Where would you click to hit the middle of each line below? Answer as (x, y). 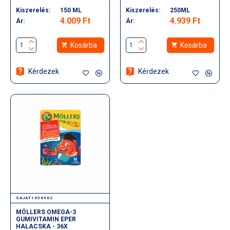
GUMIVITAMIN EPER (46, 219)
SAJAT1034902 (34, 198)
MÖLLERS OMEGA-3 (46, 212)
